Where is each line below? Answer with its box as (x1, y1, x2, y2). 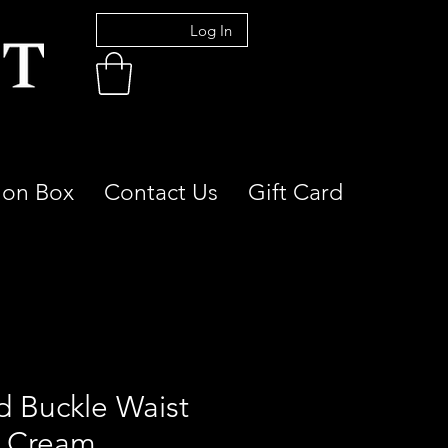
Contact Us (104, 178, 218, 206)
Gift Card (248, 178, 343, 206)
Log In (190, 20, 233, 40)
